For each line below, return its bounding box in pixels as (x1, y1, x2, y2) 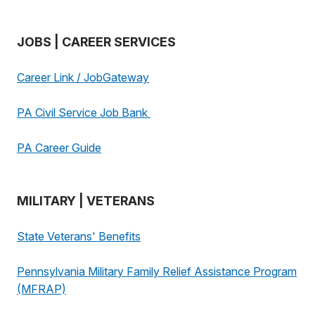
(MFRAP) (17, 282, 66, 296)
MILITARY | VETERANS (17, 193, 155, 208)
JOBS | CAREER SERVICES (17, 34, 176, 49)
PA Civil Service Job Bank (17, 105, 150, 120)
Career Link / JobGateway (17, 70, 149, 84)
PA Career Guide (17, 141, 101, 155)
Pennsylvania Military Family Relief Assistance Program (17, 264, 297, 278)
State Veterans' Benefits (17, 229, 141, 243)
